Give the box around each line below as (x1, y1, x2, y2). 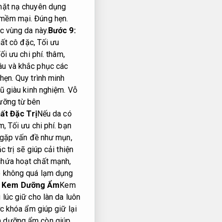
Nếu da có (37, 109, 72, 119)
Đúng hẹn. (34, 14, 68, 24)
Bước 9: (48, 26, 76, 36)
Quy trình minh (15, 73, 65, 83)
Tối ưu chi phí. (7, 121, 56, 131)
